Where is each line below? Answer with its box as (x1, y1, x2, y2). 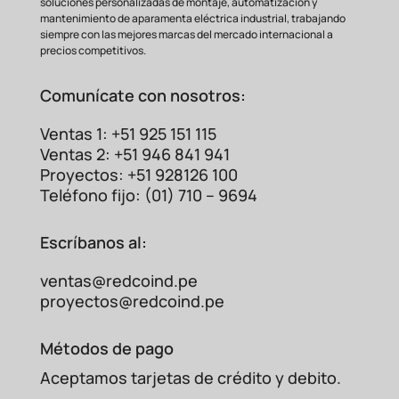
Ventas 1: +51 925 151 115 (39, 123, 216, 145)
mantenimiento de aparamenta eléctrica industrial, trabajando (39, 11, 346, 27)
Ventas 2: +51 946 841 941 (39, 143, 230, 166)
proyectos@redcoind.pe (39, 290, 224, 313)
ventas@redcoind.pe (39, 270, 198, 292)
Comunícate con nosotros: (39, 85, 246, 107)
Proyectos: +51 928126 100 (39, 164, 238, 186)
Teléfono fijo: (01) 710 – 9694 (39, 184, 257, 207)
